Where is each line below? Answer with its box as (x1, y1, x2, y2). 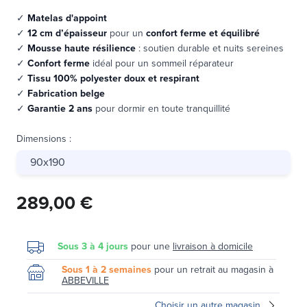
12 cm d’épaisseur (27, 25, 107, 40)
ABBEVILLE (62, 273, 109, 288)
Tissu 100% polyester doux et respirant (27, 71, 199, 86)
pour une (128, 238, 173, 254)
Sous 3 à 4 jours (58, 238, 128, 254)
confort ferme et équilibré (143, 25, 260, 40)
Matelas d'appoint (27, 10, 110, 25)
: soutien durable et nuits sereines (136, 40, 284, 56)
